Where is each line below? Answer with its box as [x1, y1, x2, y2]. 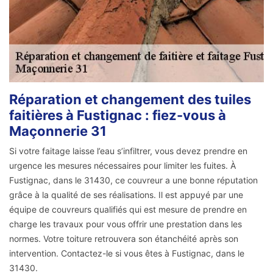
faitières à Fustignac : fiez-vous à [9, 107, 226, 124]
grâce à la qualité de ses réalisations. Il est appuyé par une [9, 190, 243, 200]
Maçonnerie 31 [9, 123, 107, 140]
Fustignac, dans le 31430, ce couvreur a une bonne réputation [9, 175, 258, 186]
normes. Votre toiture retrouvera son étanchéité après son [9, 233, 238, 244]
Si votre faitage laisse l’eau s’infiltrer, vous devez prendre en [9, 146, 247, 157]
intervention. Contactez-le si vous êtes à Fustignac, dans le [9, 248, 244, 259]
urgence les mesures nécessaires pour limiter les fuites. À [9, 160, 236, 171]
